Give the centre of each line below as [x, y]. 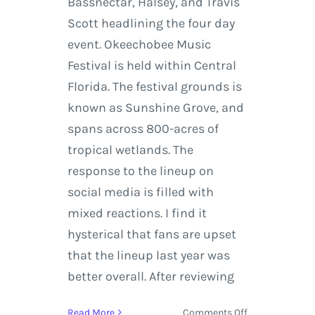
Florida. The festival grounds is [154, 86]
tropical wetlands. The [130, 149]
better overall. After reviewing [150, 276]
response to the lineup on [140, 171]
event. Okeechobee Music [139, 44]
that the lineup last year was [148, 255]
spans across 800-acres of [143, 128]
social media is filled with [140, 192]
